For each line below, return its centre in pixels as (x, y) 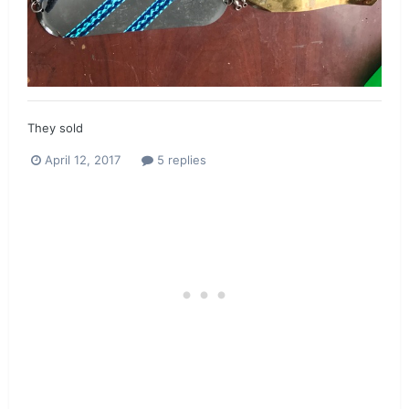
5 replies (180, 159)
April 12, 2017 (83, 159)
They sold (55, 128)
